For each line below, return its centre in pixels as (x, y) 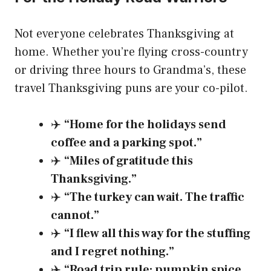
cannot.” (75, 216)
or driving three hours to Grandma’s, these (130, 70)
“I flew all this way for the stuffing (157, 234)
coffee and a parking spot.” (126, 143)
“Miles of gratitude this (129, 161)
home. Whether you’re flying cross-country (131, 52)
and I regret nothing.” (113, 252)
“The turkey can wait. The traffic (154, 198)
